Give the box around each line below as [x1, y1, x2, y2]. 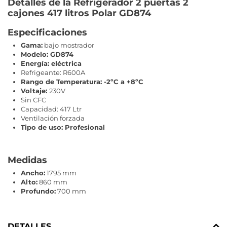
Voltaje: [21, 86, 49, 95]
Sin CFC [21, 95, 46, 104]
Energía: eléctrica [21, 59, 82, 67]
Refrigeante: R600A [21, 68, 85, 77]
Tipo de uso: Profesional [21, 123, 105, 131]
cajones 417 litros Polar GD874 [8, 8, 151, 19]
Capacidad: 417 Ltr [21, 104, 82, 113]
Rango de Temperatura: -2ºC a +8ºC [21, 77, 143, 86]
